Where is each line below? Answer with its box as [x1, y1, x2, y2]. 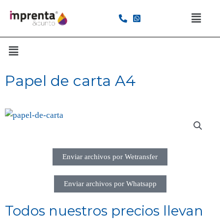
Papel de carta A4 [5, 72, 136, 90]
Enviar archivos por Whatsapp [63, 180, 157, 188]
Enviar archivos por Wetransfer [62, 153, 158, 161]
